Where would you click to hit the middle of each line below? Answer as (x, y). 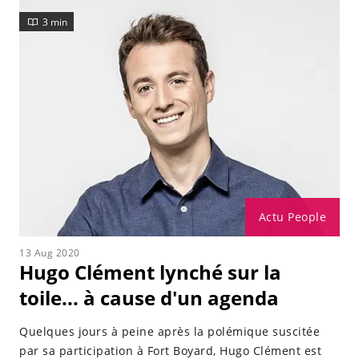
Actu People (292, 217)
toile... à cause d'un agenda (149, 298)
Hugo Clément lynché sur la (150, 272)
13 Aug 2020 (50, 253)
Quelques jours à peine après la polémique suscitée (169, 331)
